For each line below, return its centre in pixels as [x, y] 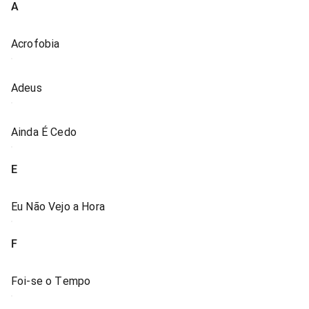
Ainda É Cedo [44, 132]
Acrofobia [36, 44]
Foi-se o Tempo [51, 281]
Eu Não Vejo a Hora [58, 207]
